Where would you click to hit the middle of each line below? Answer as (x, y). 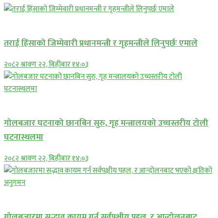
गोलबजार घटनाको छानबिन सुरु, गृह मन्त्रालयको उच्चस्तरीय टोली (106, 123)
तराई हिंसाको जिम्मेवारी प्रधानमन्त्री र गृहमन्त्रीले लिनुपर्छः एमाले (101, 43)
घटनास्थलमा (24, 137)
